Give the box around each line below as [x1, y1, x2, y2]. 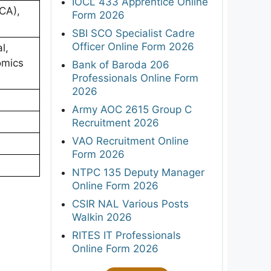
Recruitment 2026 [72, 116, 159, 129]
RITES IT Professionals [72, 229, 181, 241]
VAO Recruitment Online [72, 134, 189, 147]
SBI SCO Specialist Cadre [72, 27, 195, 39]
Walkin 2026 [72, 211, 132, 223]
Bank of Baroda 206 [72, 58, 169, 71]
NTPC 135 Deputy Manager [72, 166, 204, 178]
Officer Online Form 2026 [72, 40, 194, 53]
